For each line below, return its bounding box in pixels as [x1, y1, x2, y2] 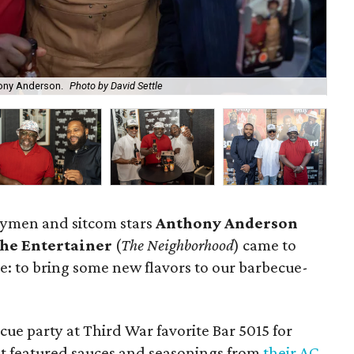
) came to [234, 235, 297, 254]
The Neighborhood [121, 235, 235, 254]
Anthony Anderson [156, 213, 299, 232]
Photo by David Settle [70, 80, 164, 92]
